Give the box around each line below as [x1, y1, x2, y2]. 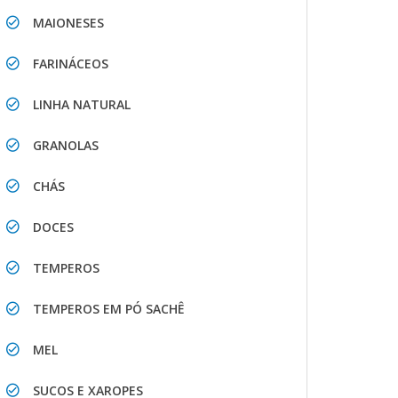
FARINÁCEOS [33, 54, 108, 72]
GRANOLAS [33, 136, 99, 154]
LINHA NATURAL [33, 95, 131, 113]
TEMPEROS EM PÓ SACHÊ [33, 299, 185, 317]
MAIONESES [33, 13, 104, 31]
